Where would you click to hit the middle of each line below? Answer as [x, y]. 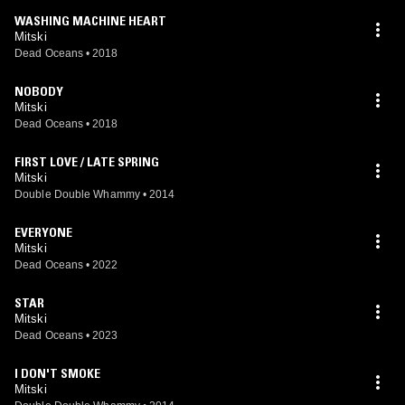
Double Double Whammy [77, 194]
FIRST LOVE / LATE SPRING [87, 162]
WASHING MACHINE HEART [90, 21]
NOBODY [39, 91]
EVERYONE [43, 232]
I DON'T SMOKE [57, 373]
